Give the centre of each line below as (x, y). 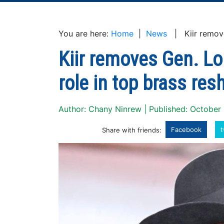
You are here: (85, 33)
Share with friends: (132, 130)
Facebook (186, 129)
